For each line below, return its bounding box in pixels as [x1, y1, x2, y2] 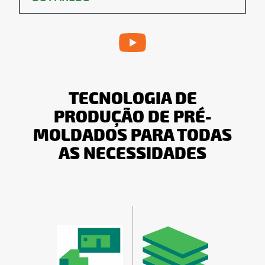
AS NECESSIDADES [59, 143, 206, 165]
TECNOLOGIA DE [68, 88, 197, 110]
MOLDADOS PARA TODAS [33, 125, 232, 147]
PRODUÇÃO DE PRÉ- [53, 106, 212, 128]
